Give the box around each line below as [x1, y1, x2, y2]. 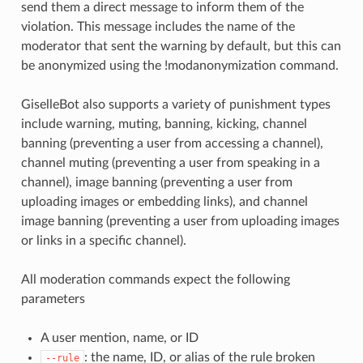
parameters [20, 292, 85, 305]
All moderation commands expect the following [20, 272, 290, 286]
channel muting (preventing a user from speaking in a [20, 156, 320, 169]
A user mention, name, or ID [40, 331, 199, 344]
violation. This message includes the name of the [20, 19, 295, 33]
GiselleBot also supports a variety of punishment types [20, 97, 331, 111]
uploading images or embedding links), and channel [20, 194, 308, 208]
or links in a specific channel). [20, 233, 186, 247]
